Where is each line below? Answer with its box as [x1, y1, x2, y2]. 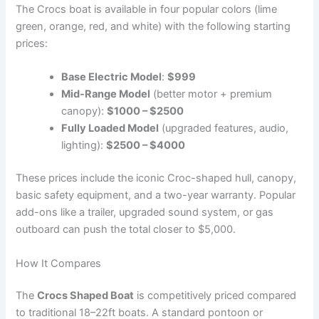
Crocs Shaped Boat [37, 289, 135, 303]
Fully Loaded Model [61, 122, 159, 135]
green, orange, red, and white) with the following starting [16, 20, 291, 33]
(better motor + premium [150, 88, 273, 101]
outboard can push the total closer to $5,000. [16, 223, 236, 236]
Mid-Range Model [61, 88, 151, 101]
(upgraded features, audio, [159, 122, 289, 135]
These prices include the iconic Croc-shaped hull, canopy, [16, 172, 297, 185]
